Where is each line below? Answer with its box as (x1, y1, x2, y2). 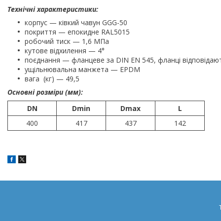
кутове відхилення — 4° (25, 45, 105, 55)
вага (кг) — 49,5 (25, 74, 79, 83)
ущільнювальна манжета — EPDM (25, 64, 140, 74)
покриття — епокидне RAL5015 (25, 27, 130, 37)
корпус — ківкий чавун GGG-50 (25, 17, 127, 27)
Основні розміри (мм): (7, 87, 83, 97)
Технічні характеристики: (7, 4, 98, 14)
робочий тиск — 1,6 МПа (25, 36, 109, 46)
